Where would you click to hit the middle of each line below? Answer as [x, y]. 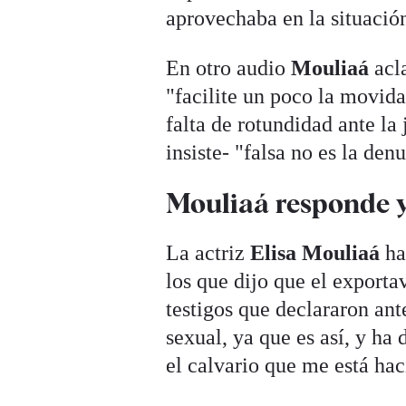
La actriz [208, 252]
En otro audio [229, 68]
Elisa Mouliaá [315, 252]
